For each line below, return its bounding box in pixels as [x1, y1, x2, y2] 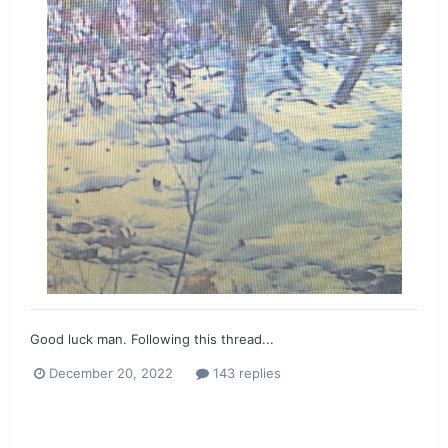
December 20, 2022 [49, 364, 173, 381]
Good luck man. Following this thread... [30, 330, 274, 347]
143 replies [209, 364, 281, 381]
